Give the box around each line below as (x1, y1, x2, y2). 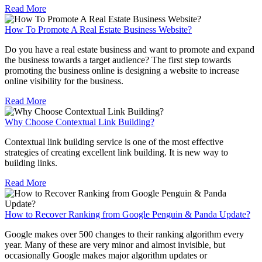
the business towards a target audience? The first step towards (5, 55, 231, 65)
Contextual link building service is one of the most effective (5, 137, 223, 147)
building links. (5, 158, 57, 168)
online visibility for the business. (5, 76, 123, 87)
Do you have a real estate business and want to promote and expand (5, 44, 254, 55)
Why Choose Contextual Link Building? (5, 117, 154, 127)
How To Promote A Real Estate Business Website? (5, 25, 192, 35)
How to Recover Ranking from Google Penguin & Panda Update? (5, 209, 250, 220)
